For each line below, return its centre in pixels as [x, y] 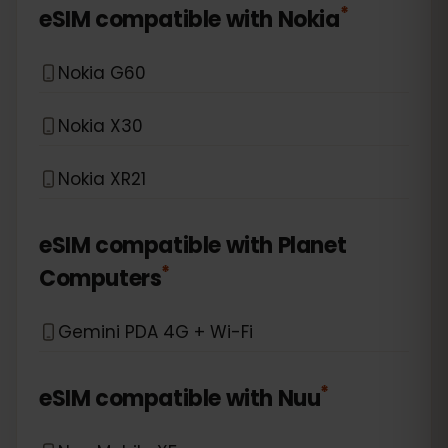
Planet [312, 245]
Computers [100, 278]
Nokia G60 [102, 72]
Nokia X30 [100, 125]
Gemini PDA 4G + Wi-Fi [155, 331]
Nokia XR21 [102, 178]
